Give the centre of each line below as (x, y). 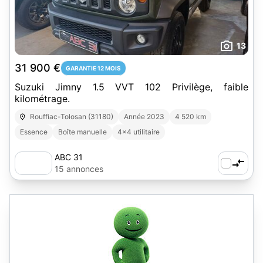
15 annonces (79, 169)
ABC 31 (69, 157)
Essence (34, 132)
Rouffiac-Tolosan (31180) (72, 117)
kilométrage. (42, 99)
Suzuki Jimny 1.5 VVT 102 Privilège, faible (131, 87)
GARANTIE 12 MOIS (93, 68)
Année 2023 (144, 117)
